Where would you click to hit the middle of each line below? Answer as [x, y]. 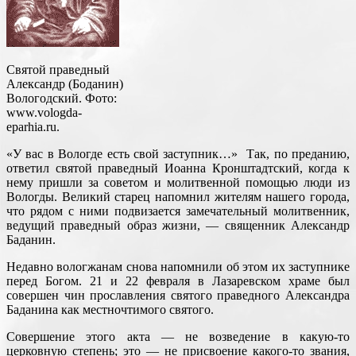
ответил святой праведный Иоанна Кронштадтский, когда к [178, 168]
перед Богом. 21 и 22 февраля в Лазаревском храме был [178, 281]
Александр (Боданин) [65, 84]
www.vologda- [44, 113]
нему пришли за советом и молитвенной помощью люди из [178, 183]
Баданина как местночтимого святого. [110, 310]
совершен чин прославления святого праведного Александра [178, 296]
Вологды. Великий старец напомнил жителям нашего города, [178, 197]
